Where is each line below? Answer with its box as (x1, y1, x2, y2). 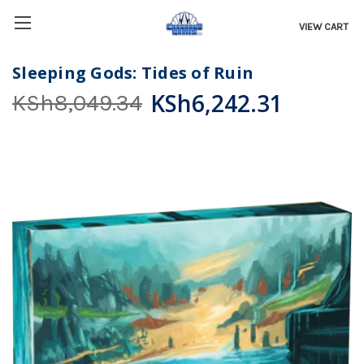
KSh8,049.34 (12, 89, 142, 116)
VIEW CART (299, 20, 349, 32)
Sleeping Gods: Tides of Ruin (12, 62, 253, 84)
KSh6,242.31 (150, 88, 283, 119)
